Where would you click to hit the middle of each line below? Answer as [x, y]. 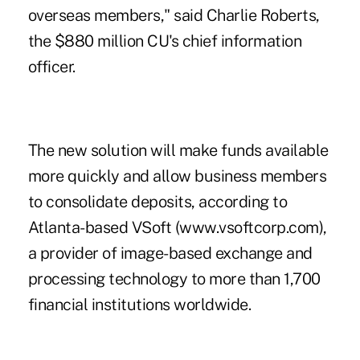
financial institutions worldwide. [139, 304]
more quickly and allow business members [177, 176]
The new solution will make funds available [178, 150]
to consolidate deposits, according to [157, 201]
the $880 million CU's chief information [165, 41]
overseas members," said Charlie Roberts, [174, 15]
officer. [51, 66]
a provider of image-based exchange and [170, 253]
